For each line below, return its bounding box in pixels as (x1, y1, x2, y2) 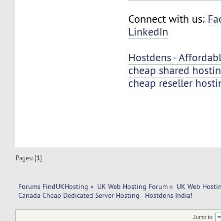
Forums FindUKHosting (18, 182, 88, 191)
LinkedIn (128, 25, 169, 38)
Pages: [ (16, 153, 37, 162)
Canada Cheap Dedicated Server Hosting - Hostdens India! (18, 190, 192, 200)
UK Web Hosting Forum (97, 182, 168, 191)
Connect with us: (128, 12, 208, 26)
